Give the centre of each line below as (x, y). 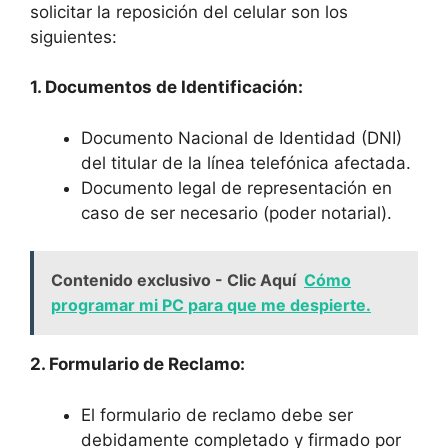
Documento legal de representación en (236, 187)
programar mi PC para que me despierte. (211, 305)
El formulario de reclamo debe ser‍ (217, 414)
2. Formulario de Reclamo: (137, 364)
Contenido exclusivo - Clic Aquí (173, 280)
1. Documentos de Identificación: (166, 87)
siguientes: (73, 36)
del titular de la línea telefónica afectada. (246, 162)
